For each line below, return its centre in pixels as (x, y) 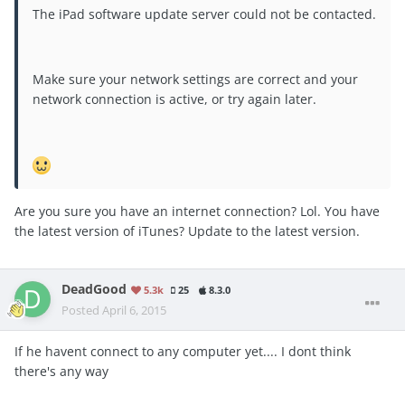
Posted (82, 310)
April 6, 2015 (134, 310)
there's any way (61, 371)
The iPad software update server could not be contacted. (204, 14)
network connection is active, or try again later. (174, 99)
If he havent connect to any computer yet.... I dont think (183, 351)
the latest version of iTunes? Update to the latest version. (187, 231)
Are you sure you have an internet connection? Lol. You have (197, 211)
